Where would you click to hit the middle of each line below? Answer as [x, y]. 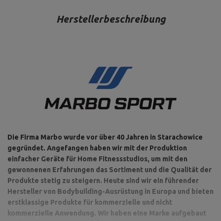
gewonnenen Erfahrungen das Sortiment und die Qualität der [110, 170]
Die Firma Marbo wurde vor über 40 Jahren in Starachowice [105, 137]
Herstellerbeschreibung [110, 19]
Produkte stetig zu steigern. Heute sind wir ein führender [103, 181]
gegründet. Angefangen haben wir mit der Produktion [97, 148]
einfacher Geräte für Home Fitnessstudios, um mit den [97, 159]
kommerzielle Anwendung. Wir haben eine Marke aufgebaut [107, 213]
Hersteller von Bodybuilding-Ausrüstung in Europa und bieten [110, 191]
